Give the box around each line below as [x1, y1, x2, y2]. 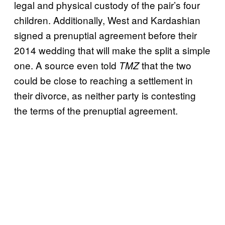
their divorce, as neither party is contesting [14, 88, 196, 102]
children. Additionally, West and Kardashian [14, 13, 200, 27]
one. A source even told [14, 58, 119, 72]
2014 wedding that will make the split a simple [14, 43, 210, 57]
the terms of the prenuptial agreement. [14, 103, 178, 117]
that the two [139, 58, 191, 72]
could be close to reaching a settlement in [14, 73, 193, 87]
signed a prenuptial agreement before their [14, 28, 197, 42]
